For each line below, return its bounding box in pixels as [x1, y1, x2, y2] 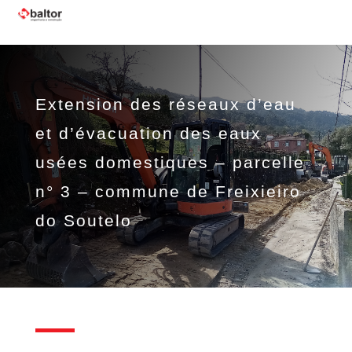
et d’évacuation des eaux [35, 123, 262, 142]
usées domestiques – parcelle [35, 152, 305, 171]
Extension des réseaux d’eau [35, 94, 296, 113]
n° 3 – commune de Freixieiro [35, 181, 301, 200]
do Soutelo [35, 211, 132, 229]
